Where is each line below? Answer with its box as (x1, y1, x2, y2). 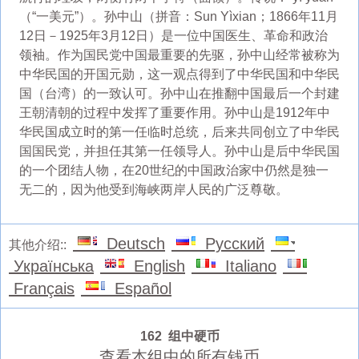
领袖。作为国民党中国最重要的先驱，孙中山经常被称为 (18, 47, 340, 62)
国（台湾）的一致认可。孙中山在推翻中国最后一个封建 (18, 86, 340, 100)
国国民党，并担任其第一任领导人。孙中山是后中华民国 (18, 143, 340, 158)
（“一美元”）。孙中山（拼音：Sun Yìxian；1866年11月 (18, 9, 338, 23)
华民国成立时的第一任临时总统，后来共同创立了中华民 (18, 124, 340, 139)
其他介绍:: (9, 237, 73, 252)
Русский (196, 234, 264, 252)
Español (105, 279, 171, 297)
